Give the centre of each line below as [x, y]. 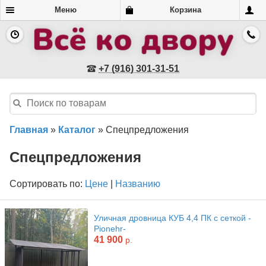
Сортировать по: [46, 183]
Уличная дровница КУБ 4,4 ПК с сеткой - [172, 218]
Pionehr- [110, 228]
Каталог [77, 129]
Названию [138, 183]
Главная [29, 129]
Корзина [185, 10]
